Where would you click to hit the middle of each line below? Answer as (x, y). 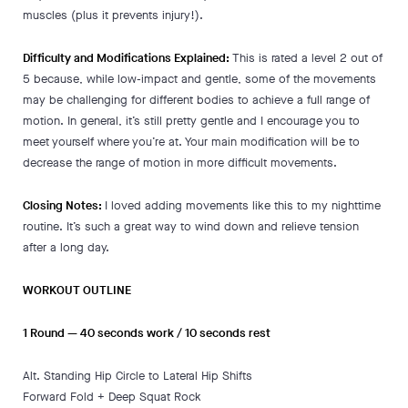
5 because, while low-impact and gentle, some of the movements (199, 79)
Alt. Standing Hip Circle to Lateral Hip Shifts (138, 376)
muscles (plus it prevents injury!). (113, 15)
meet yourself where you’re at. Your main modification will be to (191, 142)
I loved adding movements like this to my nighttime (243, 205)
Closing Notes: (64, 205)
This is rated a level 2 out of (307, 58)
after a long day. (66, 247)
